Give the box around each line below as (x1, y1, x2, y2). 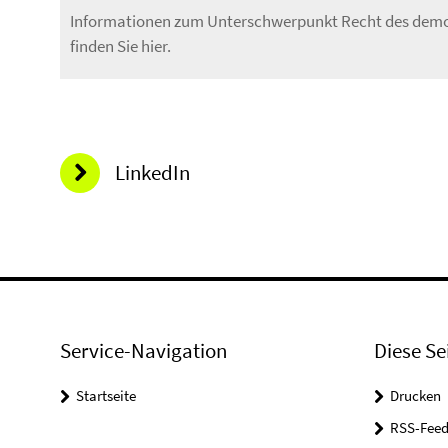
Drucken (389, 385, 441, 405)
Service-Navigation (60, 336, 227, 364)
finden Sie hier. (70, 34, 171, 57)
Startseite (76, 385, 136, 405)
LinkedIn (115, 158, 190, 186)
